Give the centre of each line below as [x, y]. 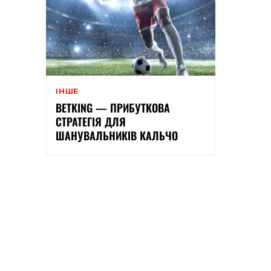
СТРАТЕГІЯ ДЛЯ [91, 122]
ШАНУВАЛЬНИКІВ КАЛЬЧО [117, 136]
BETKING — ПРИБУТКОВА [113, 108]
